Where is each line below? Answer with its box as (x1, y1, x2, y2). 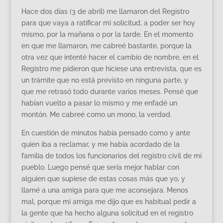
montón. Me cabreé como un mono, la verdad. (21, 110, 172, 118)
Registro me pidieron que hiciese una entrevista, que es (21, 64, 202, 73)
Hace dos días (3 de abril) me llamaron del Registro (21, 7, 189, 15)
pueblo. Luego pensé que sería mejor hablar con (21, 163, 179, 171)
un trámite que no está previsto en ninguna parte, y (21, 76, 188, 84)
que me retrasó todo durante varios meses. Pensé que (21, 87, 198, 96)
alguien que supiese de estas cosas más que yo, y (21, 174, 185, 183)
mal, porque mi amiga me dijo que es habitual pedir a (21, 197, 196, 206)
